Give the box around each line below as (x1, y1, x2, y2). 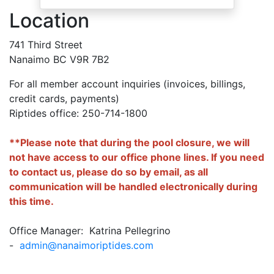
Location (9, 8, 89, 32)
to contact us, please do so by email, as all (9, 165, 208, 178)
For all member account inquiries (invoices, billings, (9, 77, 245, 90)
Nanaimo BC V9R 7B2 (9, 53, 109, 65)
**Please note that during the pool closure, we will (9, 136, 250, 149)
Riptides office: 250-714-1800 (9, 106, 147, 119)
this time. (9, 194, 54, 207)
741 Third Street (9, 38, 83, 51)
